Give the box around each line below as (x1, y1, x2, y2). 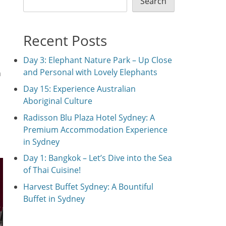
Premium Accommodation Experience (23, 124, 167, 135)
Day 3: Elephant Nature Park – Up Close (23, 54, 172, 66)
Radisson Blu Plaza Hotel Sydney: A (23, 111, 155, 123)
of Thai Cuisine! (23, 164, 81, 176)
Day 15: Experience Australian (23, 83, 136, 94)
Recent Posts (23, 31, 107, 50)
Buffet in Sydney (23, 193, 85, 205)
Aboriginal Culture (23, 95, 92, 106)
